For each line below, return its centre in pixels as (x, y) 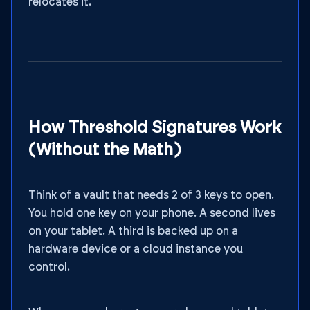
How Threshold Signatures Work (155, 128)
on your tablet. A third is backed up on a (133, 231)
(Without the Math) (104, 150)
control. (49, 267)
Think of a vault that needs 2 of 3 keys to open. (151, 195)
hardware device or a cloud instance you (136, 249)
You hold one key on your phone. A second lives (152, 213)
